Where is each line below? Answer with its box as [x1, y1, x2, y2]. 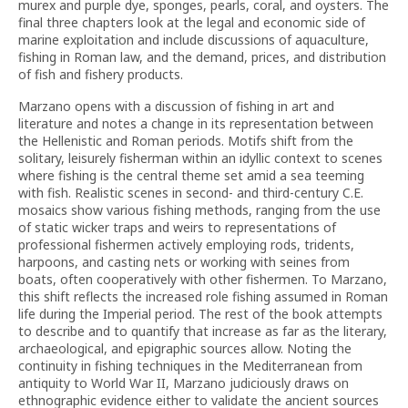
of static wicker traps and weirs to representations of [18, 219, 336, 236]
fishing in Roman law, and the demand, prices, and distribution [18, 48, 386, 66]
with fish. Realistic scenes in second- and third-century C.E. [18, 184, 363, 201]
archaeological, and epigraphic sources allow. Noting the [18, 340, 352, 357]
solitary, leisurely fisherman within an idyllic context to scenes [18, 149, 382, 167]
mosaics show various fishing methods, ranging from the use [18, 201, 381, 219]
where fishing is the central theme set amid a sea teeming [18, 167, 364, 184]
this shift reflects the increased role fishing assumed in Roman [18, 288, 388, 305]
